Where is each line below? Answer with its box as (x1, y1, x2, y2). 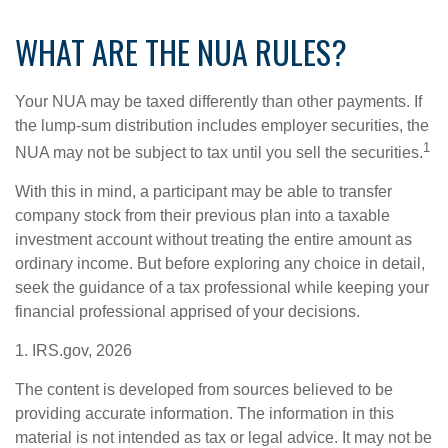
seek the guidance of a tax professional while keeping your (15, 279, 429, 297)
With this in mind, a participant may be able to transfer (15, 183, 392, 201)
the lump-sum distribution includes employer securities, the (15, 117, 429, 134)
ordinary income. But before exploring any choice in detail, (15, 255, 425, 273)
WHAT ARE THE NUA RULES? (15, 28, 347, 75)
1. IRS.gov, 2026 (15, 342, 132, 360)
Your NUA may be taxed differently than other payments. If (15, 93, 422, 110)
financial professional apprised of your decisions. (15, 303, 360, 321)
